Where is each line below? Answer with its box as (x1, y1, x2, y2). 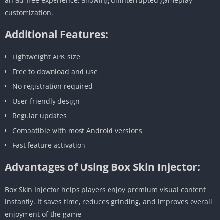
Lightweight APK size (12, 52, 80, 61)
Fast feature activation (12, 140, 85, 150)
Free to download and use (12, 66, 98, 76)
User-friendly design (12, 96, 80, 106)
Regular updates (12, 110, 67, 120)
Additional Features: (5, 27, 108, 41)
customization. (5, 7, 53, 17)
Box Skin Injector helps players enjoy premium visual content (5, 184, 206, 194)
